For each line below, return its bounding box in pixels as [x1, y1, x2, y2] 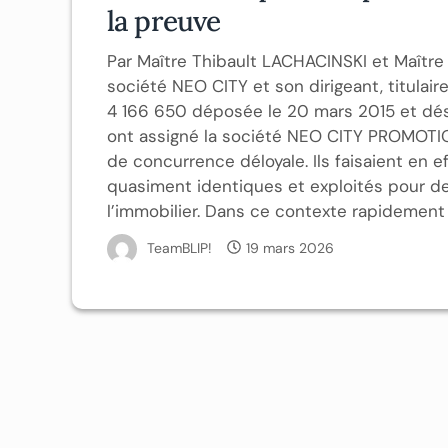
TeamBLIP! [147, 238, 212, 257]
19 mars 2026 [246, 238, 334, 257]
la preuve [107, 2, 221, 39]
